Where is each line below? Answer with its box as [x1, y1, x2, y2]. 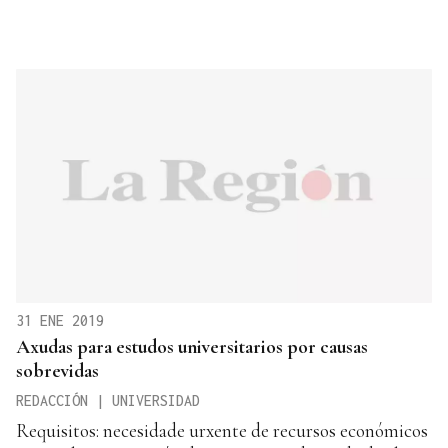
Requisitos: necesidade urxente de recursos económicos [16, 419, 428, 443]
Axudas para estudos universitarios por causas [16, 335, 368, 359]
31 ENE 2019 [16, 312, 104, 330]
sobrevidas [16, 359, 99, 383]
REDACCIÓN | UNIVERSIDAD [16, 392, 200, 410]
